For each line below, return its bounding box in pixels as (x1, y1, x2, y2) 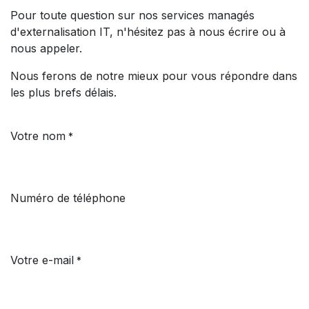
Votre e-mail (10, 253, 74, 267)
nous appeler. (10, 41, 82, 55)
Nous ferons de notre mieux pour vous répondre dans (10, 69, 297, 83)
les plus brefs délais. (10, 86, 117, 99)
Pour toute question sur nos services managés (10, 8, 255, 22)
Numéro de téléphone (10, 191, 126, 205)
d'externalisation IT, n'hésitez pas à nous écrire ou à (10, 25, 286, 39)
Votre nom (10, 129, 66, 143)
